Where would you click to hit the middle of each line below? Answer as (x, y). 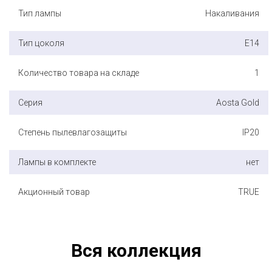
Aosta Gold (238, 102)
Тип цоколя (41, 43)
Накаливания (232, 13)
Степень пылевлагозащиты (73, 132)
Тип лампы (40, 13)
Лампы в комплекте (57, 162)
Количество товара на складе (79, 73)
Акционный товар (54, 192)
